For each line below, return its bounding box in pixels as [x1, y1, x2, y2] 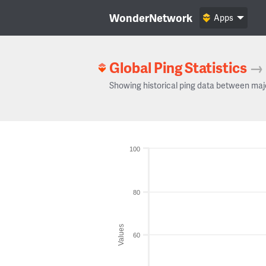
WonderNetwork [109, 10, 192, 25]
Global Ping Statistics [109, 58, 247, 77]
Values [117, 223, 125, 246]
